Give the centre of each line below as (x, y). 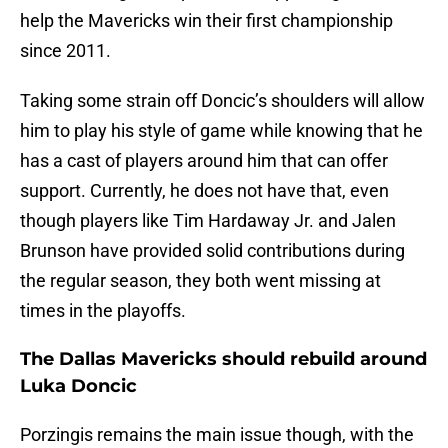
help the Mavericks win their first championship (206, 21)
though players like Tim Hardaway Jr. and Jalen (208, 221)
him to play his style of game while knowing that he (221, 131)
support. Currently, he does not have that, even (204, 191)
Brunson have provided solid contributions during (212, 251)
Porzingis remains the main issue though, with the (217, 435)
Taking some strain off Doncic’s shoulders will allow (222, 101)
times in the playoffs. (103, 311)
